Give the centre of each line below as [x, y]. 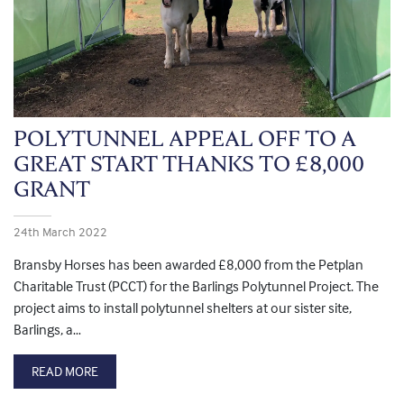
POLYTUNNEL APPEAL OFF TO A [185, 139]
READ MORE [65, 372]
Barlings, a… [47, 330]
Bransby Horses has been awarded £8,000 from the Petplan [188, 265]
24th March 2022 [60, 232]
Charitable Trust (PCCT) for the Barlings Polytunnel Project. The [196, 286]
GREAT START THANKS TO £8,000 [189, 164]
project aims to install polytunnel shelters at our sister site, [183, 308]
